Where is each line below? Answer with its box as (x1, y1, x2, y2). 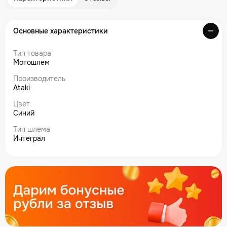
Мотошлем (13, 58, 50, 67)
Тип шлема (13, 125, 50, 134)
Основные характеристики (13, 26, 108, 35)
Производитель (13, 74, 65, 83)
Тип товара (13, 49, 51, 58)
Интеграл (13, 134, 45, 143)
